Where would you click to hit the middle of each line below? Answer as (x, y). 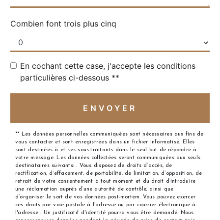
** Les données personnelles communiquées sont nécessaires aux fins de (110, 135)
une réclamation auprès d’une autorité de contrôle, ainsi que (95, 190)
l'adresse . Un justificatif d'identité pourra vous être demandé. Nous (105, 213)
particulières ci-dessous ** (70, 78)
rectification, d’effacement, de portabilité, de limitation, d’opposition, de (109, 174)
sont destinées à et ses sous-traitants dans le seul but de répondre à (106, 150)
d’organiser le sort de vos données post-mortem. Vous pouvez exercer (106, 197)
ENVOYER (110, 108)
